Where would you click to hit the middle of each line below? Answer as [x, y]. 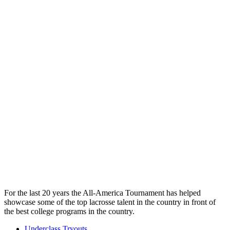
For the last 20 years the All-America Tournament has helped [102, 193]
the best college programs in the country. [69, 211]
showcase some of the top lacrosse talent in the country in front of [110, 202]
